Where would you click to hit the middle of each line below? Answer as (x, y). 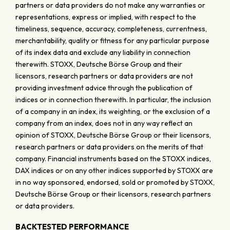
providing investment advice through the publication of (104, 88)
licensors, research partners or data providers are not (104, 76)
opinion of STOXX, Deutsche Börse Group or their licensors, (113, 135)
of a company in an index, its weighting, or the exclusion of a (113, 111)
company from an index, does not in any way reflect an (104, 123)
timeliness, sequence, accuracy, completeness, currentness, (111, 29)
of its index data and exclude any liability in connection (103, 52)
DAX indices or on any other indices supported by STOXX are (114, 170)
